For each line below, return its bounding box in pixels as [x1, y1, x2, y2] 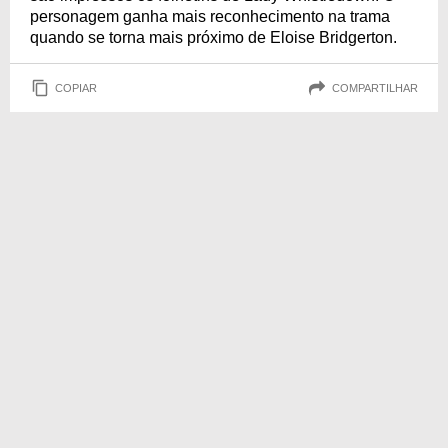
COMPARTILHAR [332, 81, 418, 94]
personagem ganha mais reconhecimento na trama [30, 8, 390, 25]
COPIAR [55, 81, 97, 94]
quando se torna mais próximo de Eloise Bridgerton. [30, 29, 397, 46]
